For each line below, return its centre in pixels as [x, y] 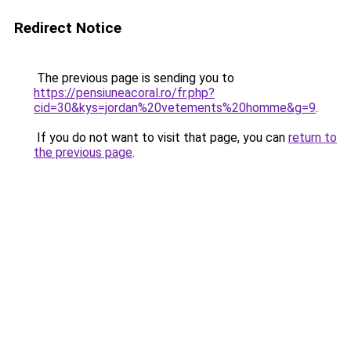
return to [313, 138]
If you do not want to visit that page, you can [161, 138]
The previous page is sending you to [134, 78]
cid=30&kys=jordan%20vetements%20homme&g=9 [175, 108]
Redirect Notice [68, 28]
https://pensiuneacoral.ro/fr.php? [124, 93]
